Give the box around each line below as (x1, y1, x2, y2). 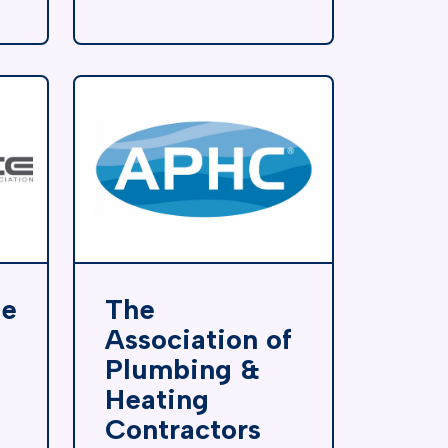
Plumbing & (105, 351, 260, 386)
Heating (105, 381, 209, 416)
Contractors (105, 411, 261, 446)
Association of (105, 321, 292, 356)
